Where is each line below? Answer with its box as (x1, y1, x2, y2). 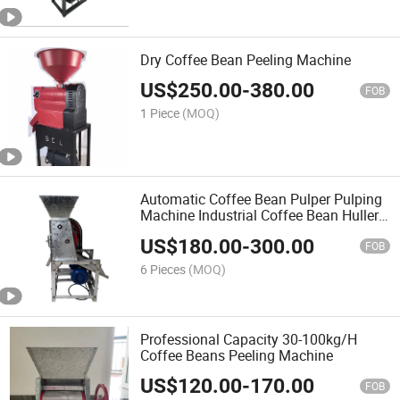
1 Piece (140, 104, 180, 122)
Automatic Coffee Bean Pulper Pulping (140, 189, 383, 210)
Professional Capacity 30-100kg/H (140, 329, 358, 349)
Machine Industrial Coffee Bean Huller (140, 205, 379, 226)
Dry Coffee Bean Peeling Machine (140, 50, 352, 71)
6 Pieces (140, 260, 187, 278)
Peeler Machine (140, 221, 237, 242)
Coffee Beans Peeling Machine (140, 345, 334, 365)
